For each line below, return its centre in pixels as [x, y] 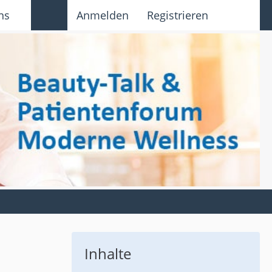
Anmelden [103, 15]
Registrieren [178, 15]
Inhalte [108, 253]
